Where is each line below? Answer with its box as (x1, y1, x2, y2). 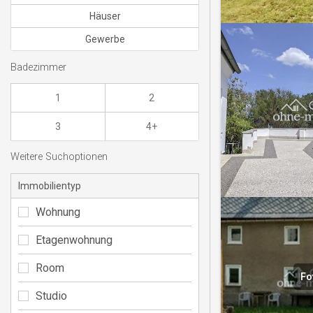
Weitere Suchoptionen (10, 151, 108, 163)
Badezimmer (10, 61, 66, 73)
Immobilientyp (18, 180, 81, 191)
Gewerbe (85, 34, 125, 45)
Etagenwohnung (36, 233, 112, 247)
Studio (36, 289, 67, 303)
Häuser (89, 10, 121, 22)
